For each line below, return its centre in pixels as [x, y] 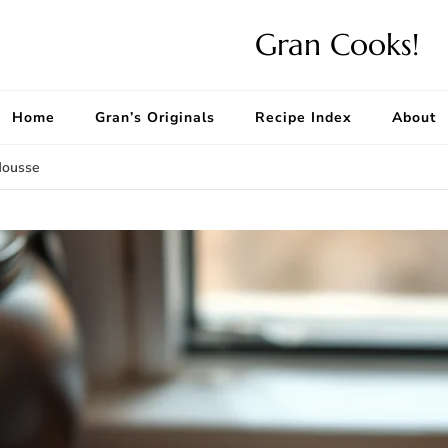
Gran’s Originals [155, 117]
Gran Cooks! [337, 44]
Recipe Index [303, 117]
